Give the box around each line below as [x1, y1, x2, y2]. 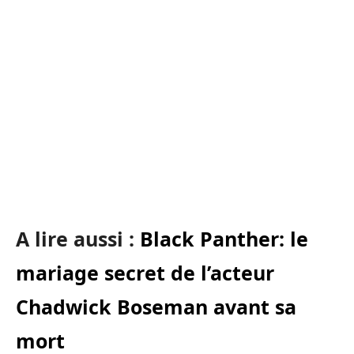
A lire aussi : [16, 225, 140, 253]
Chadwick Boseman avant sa [16, 293, 296, 321]
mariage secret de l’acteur [16, 259, 274, 287]
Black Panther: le [140, 225, 308, 253]
